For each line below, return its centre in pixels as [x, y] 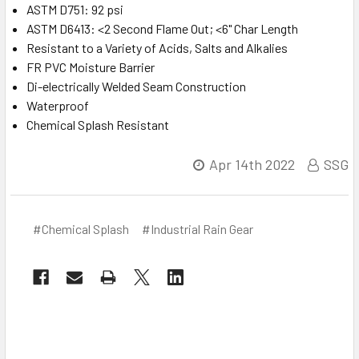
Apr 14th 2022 [252, 165]
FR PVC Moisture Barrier [91, 67]
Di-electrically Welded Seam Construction [136, 87]
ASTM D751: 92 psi [75, 10]
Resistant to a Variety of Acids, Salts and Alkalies [157, 48]
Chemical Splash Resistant [98, 125]
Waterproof [58, 106]
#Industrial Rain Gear [198, 229]
